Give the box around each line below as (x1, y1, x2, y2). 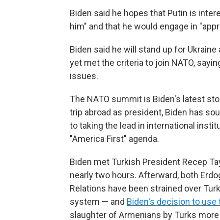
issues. (70, 71, 98, 81)
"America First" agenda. (70, 134, 159, 144)
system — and (70, 196, 127, 207)
